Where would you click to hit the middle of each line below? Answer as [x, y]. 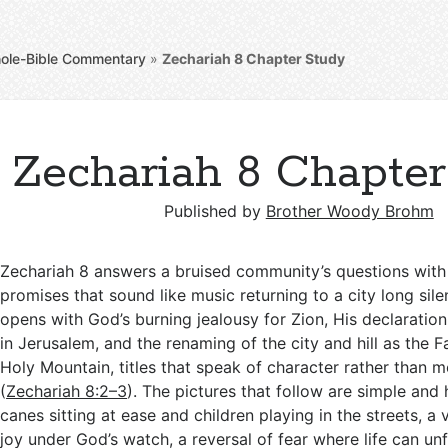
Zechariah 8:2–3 [67, 391]
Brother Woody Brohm [349, 211]
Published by [214, 211]
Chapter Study [294, 58]
